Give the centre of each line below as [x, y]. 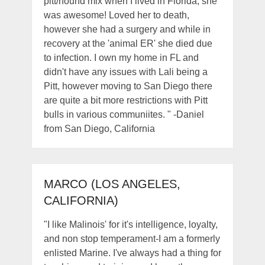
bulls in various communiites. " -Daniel [124, 115]
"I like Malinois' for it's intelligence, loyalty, [130, 225]
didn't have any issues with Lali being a [125, 72]
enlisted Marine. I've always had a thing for [132, 253]
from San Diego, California [99, 129]
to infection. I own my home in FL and [121, 58]
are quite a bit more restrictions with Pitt [125, 101]
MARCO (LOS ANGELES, [112, 184]
